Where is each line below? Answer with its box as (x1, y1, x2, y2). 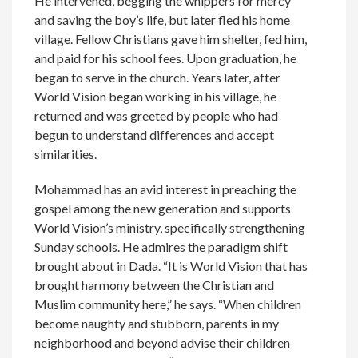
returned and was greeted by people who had (34, 108, 279, 124)
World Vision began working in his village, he (34, 89, 277, 105)
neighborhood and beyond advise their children (34, 335, 291, 351)
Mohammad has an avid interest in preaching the (34, 181, 297, 197)
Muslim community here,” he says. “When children (34, 296, 302, 312)
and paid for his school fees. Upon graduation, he (34, 50, 297, 66)
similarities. (34, 146, 97, 162)
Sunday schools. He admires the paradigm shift (34, 239, 288, 255)
